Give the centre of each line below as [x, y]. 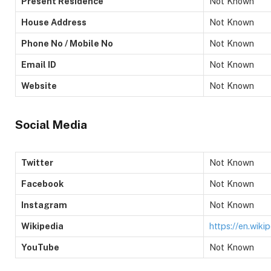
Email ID [39, 65]
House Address [54, 22]
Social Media [51, 124]
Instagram [44, 205]
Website [39, 86]
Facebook [42, 184]
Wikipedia [42, 226]
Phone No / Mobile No [67, 44]
